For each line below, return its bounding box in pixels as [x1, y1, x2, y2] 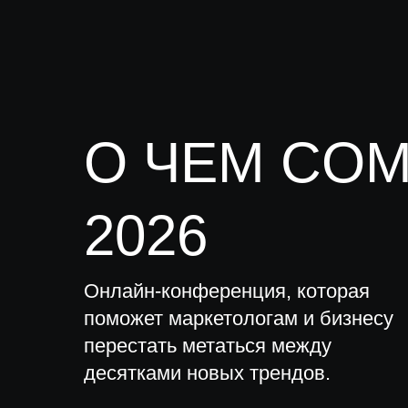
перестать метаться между [84, 334, 331, 357]
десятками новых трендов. [84, 362, 331, 384]
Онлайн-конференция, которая [84, 280, 370, 302]
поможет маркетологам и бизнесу [84, 307, 393, 330]
